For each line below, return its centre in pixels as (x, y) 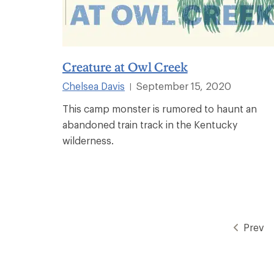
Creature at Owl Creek (125, 66)
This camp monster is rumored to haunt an (160, 108)
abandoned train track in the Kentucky (150, 124)
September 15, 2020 (184, 86)
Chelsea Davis (94, 86)
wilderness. (88, 140)
